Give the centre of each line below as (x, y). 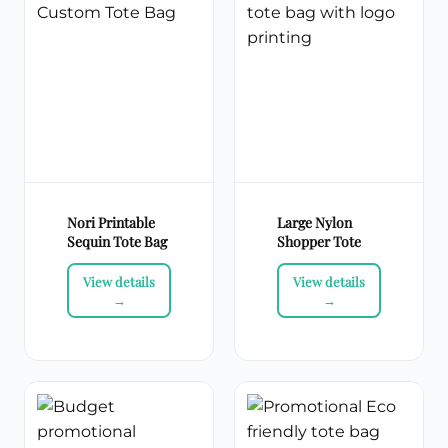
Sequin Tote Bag (117, 242)
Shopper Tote (319, 242)
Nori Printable (111, 223)
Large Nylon (314, 223)
